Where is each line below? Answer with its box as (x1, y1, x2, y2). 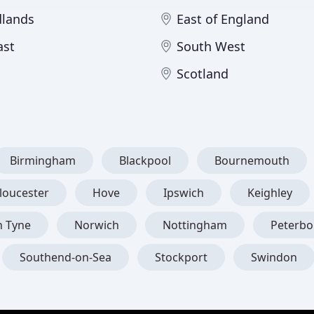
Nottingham (163, 217, 227, 233)
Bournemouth (214, 153, 289, 168)
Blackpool (119, 153, 171, 168)
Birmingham (10, 153, 76, 168)
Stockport (155, 250, 207, 265)
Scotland (177, 65, 228, 82)
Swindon (251, 250, 297, 265)
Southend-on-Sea (20, 250, 111, 265)
